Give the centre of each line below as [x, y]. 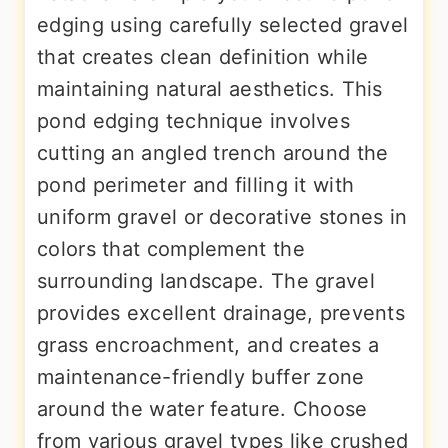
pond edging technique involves [193, 121]
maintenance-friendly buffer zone [201, 377]
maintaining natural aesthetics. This [210, 89]
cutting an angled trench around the [213, 153]
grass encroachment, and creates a [208, 345]
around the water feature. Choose [202, 409]
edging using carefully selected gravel [223, 25]
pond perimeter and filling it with [196, 185]
